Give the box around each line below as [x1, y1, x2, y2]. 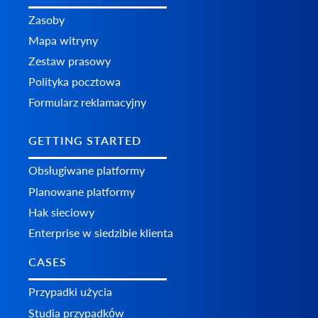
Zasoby [28, 12, 65, 26]
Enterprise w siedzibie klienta [28, 226, 173, 240]
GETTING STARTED [28, 133, 141, 148]
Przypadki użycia [28, 285, 112, 299]
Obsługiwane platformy [28, 163, 145, 177]
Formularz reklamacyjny [28, 94, 146, 109]
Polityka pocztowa [28, 74, 121, 88]
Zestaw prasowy [28, 53, 111, 67]
